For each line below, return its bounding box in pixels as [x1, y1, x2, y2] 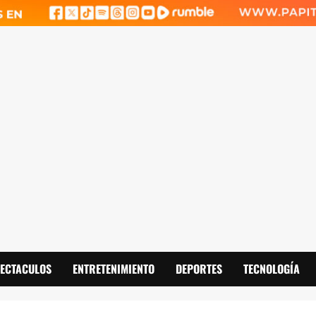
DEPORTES [176, 260, 222, 278]
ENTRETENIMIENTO [73, 260, 154, 278]
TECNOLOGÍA [243, 260, 300, 278]
